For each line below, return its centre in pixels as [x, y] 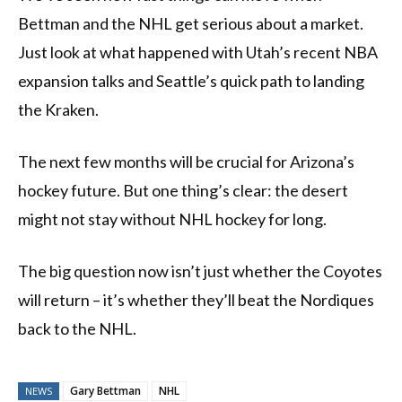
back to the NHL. [77, 329]
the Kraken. [58, 110]
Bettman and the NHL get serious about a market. [191, 24]
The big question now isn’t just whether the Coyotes [200, 271]
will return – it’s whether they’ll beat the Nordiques [196, 300]
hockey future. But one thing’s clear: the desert [183, 191]
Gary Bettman [105, 391]
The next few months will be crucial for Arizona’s [186, 162]
